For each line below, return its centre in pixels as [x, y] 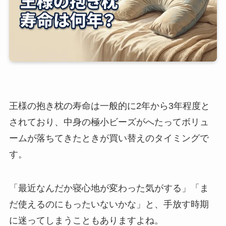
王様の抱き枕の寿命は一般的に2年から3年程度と [109, 106]
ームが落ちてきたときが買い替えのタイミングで [109, 138]
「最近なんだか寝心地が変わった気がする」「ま [109, 188]
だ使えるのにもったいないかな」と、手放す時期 [109, 205]
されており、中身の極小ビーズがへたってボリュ [109, 122]
